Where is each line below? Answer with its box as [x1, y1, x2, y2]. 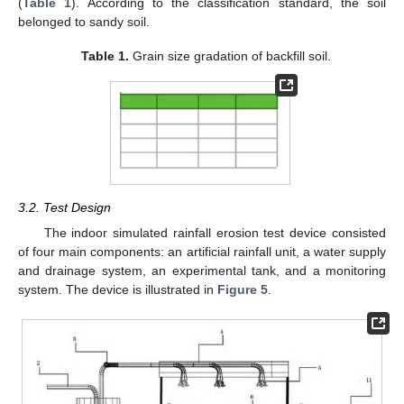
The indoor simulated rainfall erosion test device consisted [43, 225, 386, 240]
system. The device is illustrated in [18, 281, 217, 297]
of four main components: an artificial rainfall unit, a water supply [18, 243, 386, 259]
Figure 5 [217, 281, 268, 297]
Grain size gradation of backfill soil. [128, 48, 331, 63]
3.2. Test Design [18, 199, 111, 215]
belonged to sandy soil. [18, 14, 150, 29]
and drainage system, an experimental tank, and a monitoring [18, 262, 386, 278]
